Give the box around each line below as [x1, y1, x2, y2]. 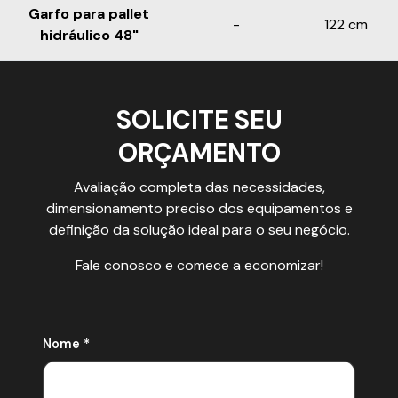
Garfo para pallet [28, 4, 149, 24]
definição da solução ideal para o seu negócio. [48, 220, 350, 240]
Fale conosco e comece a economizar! [75, 256, 323, 275]
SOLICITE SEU [115, 104, 283, 138]
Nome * [43, 336, 90, 353]
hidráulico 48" [39, 26, 139, 45]
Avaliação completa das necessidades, [73, 178, 325, 197]
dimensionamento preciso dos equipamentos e [45, 199, 353, 219]
